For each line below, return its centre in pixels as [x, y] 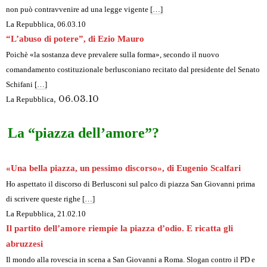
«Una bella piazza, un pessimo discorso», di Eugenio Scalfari [123, 168]
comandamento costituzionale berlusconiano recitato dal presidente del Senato [133, 70]
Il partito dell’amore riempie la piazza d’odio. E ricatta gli [119, 229]
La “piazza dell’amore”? [83, 133]
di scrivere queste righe [44, 199]
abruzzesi [24, 244]
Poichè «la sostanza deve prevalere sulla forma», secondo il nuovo [113, 55]
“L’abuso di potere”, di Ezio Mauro [75, 39]
